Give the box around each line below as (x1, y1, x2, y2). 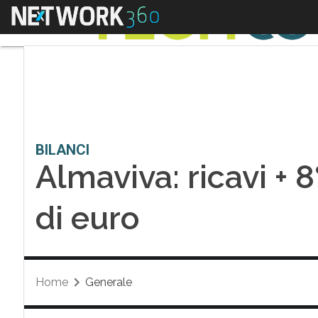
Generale (84, 275, 132, 289)
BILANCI (35, 141, 89, 158)
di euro (35, 199, 140, 237)
